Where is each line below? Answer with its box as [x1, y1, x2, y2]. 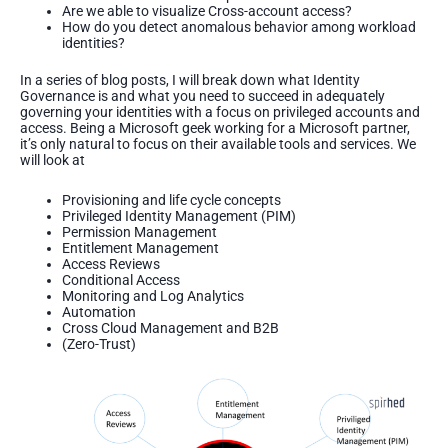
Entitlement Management [62, 240, 219, 257]
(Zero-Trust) [62, 336, 136, 353]
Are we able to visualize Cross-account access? [62, 2, 352, 19]
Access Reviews [62, 256, 160, 273]
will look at [20, 151, 85, 168]
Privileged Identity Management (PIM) [62, 208, 296, 225]
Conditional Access [62, 272, 180, 289]
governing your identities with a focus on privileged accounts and [20, 103, 420, 120]
